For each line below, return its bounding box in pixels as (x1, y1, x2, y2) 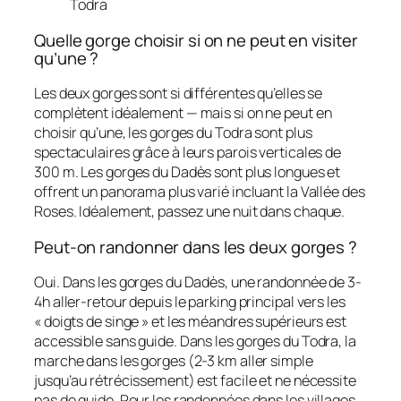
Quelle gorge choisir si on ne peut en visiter (34, 28, 358, 52)
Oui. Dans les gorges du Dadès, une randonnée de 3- (34, 272, 362, 293)
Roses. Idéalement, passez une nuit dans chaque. (34, 201, 346, 222)
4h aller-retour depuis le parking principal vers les (34, 292, 346, 312)
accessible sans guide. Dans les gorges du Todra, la (34, 331, 356, 352)
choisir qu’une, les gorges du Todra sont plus (34, 123, 312, 143)
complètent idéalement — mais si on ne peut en (34, 103, 332, 124)
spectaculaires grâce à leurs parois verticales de (34, 142, 342, 163)
